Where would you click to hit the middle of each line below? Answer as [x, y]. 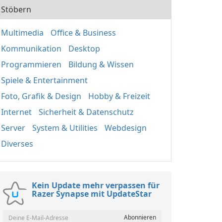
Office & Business [83, 33]
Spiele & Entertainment [44, 80]
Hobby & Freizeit [119, 96]
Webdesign [126, 128]
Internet [16, 112]
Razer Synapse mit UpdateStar [92, 194]
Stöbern [16, 9]
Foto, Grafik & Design [41, 96]
